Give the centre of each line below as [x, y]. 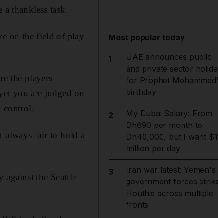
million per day [153, 148]
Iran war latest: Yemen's [171, 170]
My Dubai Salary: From [169, 113]
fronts [137, 205]
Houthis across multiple [169, 193]
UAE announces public [169, 57]
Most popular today [147, 37]
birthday [141, 92]
